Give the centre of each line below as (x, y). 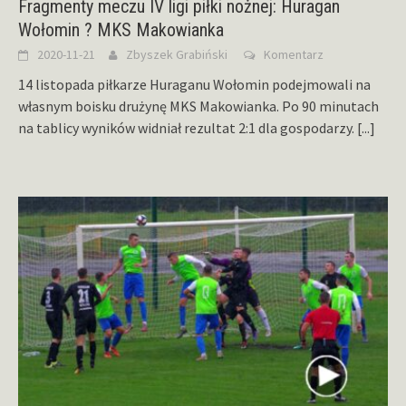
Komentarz (294, 54)
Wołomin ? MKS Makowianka (121, 29)
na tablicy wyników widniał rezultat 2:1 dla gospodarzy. (188, 127)
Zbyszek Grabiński (177, 54)
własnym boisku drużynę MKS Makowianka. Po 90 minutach (200, 106)
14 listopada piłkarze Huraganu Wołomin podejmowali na (194, 84)
